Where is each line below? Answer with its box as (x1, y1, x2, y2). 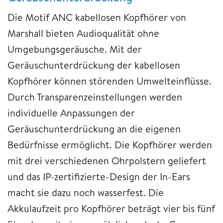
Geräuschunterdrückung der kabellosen (7, 58, 180, 72)
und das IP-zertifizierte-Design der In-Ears (7, 170, 190, 184)
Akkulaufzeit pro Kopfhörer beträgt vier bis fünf (7, 202, 215, 216)
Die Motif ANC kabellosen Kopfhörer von (7, 10, 186, 24)
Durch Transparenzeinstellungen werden (7, 90, 182, 104)
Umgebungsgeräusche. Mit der (7, 42, 142, 56)
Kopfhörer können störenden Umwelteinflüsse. (7, 74, 212, 88)
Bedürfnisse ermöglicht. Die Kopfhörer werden (7, 138, 212, 152)
